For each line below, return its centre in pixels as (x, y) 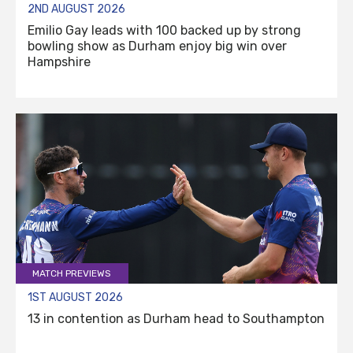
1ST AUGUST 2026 (75, 297)
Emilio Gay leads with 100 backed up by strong (164, 30)
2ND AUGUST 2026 (76, 9)
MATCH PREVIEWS (72, 273)
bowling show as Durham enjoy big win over (157, 46)
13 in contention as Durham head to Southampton (176, 318)
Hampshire (59, 61)
